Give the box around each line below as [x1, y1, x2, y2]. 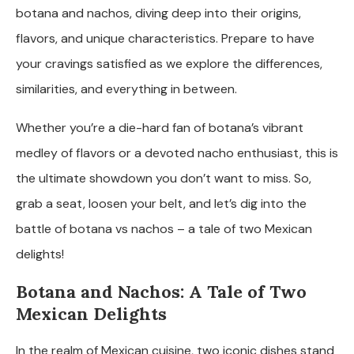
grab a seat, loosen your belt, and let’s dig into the [16, 194, 307, 212]
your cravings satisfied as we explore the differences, [16, 55, 322, 72]
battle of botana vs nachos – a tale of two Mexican [16, 220, 312, 237]
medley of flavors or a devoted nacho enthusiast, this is [16, 144, 338, 161]
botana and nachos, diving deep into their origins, [16, 4, 301, 21]
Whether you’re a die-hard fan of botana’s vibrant [16, 119, 303, 136]
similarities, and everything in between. [16, 80, 237, 97]
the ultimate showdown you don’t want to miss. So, [16, 169, 311, 186]
